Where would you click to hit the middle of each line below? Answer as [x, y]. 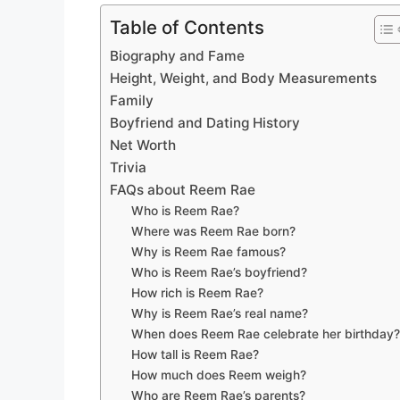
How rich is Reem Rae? [198, 293]
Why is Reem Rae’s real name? [220, 314]
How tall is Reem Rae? [196, 355]
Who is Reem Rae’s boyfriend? [220, 273]
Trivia [128, 168]
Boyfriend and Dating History [205, 123]
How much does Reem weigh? [219, 375]
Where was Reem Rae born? [214, 232]
